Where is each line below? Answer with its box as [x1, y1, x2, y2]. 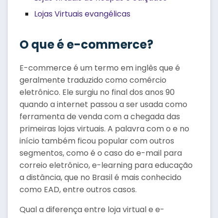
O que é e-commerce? [19, 36, 153, 53]
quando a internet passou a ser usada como [19, 99, 187, 110]
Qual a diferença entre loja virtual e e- [19, 204, 164, 215]
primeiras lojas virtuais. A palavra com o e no [19, 123, 189, 134]
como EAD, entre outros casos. [19, 184, 137, 195]
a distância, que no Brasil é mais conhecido [19, 172, 182, 183]
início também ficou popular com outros [19, 135, 174, 146]
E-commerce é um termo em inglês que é [19, 62, 180, 73]
